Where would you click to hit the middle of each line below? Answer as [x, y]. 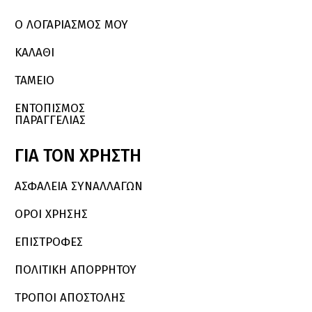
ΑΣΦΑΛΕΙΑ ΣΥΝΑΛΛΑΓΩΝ [79, 187]
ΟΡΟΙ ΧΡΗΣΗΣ [51, 214]
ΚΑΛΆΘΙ [34, 53]
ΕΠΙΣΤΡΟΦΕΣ [49, 242]
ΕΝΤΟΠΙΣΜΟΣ [50, 109]
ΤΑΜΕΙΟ [34, 81]
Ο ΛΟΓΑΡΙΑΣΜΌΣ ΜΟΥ [71, 25]
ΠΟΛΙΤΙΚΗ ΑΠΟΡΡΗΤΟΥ [76, 270]
